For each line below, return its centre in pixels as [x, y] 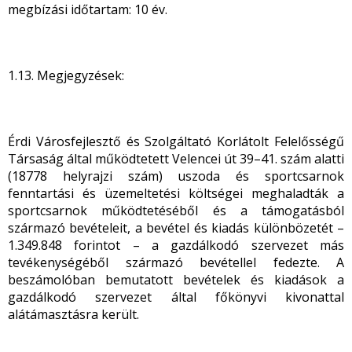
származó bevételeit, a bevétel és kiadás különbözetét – [176, 228]
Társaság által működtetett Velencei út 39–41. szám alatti [176, 159]
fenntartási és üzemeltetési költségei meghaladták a [176, 193]
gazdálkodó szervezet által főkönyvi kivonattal [176, 297]
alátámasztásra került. [73, 314]
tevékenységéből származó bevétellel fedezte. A [176, 262]
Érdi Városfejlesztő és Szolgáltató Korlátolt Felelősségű [176, 141]
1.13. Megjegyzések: [66, 75]
